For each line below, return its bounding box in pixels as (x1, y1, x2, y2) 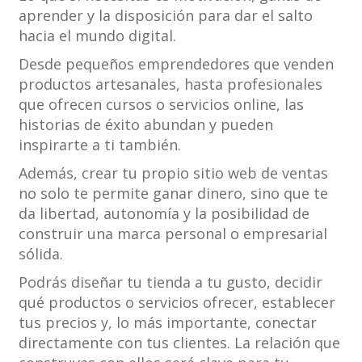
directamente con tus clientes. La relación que (18, 333, 340, 353)
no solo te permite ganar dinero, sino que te (18, 183, 328, 204)
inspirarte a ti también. (18, 135, 181, 155)
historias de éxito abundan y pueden (18, 115, 273, 135)
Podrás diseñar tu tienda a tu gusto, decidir (18, 272, 322, 293)
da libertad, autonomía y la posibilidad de (18, 204, 309, 224)
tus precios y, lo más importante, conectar (18, 313, 317, 333)
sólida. (18, 244, 63, 264)
